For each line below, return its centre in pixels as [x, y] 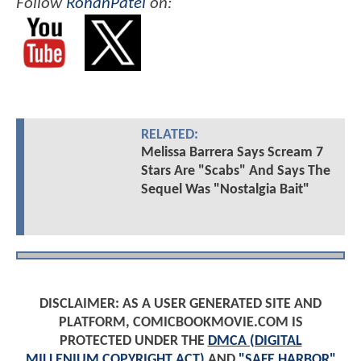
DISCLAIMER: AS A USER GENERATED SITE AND [180, 304]
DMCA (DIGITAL [255, 341]
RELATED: [169, 135]
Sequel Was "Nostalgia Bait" [225, 190]
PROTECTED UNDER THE [133, 341]
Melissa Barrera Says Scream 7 [232, 153]
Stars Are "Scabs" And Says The [235, 172]
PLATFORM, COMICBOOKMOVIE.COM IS [180, 322]
